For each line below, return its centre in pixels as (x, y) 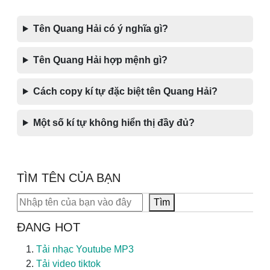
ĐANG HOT (49, 227)
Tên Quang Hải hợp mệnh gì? (100, 60)
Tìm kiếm (36, 200)
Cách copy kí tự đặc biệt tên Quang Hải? (125, 91)
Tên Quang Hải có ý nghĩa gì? (100, 29)
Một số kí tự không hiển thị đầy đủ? (114, 123)
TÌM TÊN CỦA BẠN (69, 178)
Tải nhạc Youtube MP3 (85, 249)
